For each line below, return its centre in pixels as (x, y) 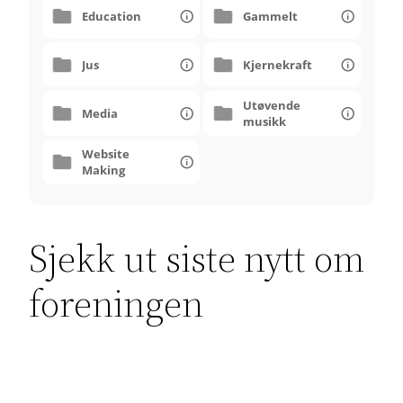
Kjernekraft (278, 64)
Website (106, 153)
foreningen (116, 304)
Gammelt (270, 16)
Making (103, 170)
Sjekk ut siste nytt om (197, 259)
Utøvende (272, 105)
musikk (264, 121)
